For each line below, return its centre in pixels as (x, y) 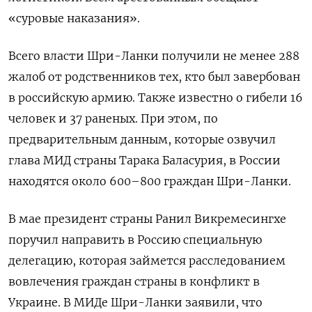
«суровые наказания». (74, 18)
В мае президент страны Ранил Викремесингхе (147, 218)
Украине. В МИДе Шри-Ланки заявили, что (135, 302)
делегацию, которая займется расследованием (147, 260)
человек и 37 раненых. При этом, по (113, 118)
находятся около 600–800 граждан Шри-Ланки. (150, 181)
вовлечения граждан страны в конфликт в (134, 281)
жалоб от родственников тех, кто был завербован (154, 76)
